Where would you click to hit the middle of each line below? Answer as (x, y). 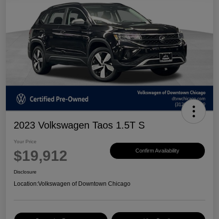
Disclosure (25, 172)
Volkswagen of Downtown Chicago (84, 184)
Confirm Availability (157, 151)
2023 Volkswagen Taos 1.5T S (79, 125)
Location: (26, 184)
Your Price (25, 141)
